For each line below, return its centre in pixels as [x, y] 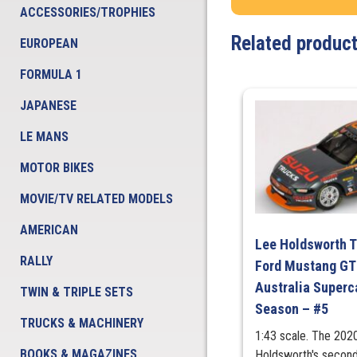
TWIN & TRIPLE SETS [76, 292]
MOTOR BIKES [57, 168]
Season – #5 [292, 309]
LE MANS [44, 137]
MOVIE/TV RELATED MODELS [96, 199]
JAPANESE [48, 106]
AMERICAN [49, 230]
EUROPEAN [49, 43]
